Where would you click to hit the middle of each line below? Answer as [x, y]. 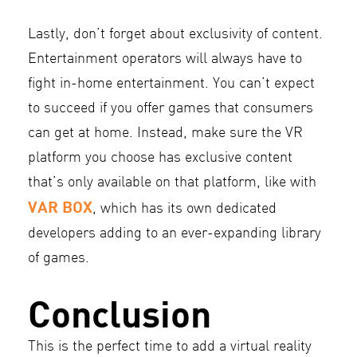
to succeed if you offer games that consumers [171, 109]
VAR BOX [60, 207]
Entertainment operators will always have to [165, 60]
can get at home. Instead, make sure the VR [165, 134]
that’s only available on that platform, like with [172, 183]
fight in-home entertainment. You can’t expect [171, 84]
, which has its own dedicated [184, 210]
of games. [59, 259]
